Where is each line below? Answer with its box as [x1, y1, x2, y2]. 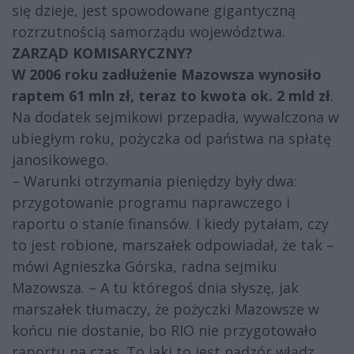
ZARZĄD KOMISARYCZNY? [12, 43, 193, 63]
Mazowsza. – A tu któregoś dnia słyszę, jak [12, 278, 299, 298]
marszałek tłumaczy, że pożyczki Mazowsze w [12, 299, 319, 319]
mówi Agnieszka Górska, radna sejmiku [12, 257, 277, 277]
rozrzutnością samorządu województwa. [12, 22, 285, 42]
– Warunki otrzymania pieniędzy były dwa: [12, 171, 297, 191]
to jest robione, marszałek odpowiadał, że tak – [12, 235, 334, 255]
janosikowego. [12, 150, 108, 170]
